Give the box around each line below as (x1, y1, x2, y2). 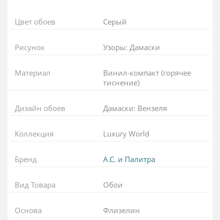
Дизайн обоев (15, 103, 65, 113)
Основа (15, 205, 42, 215)
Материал (15, 67, 51, 78)
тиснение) (103, 77, 139, 87)
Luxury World (103, 128, 149, 138)
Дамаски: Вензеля (103, 103, 167, 113)
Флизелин (103, 205, 140, 215)
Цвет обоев (15, 16, 55, 27)
